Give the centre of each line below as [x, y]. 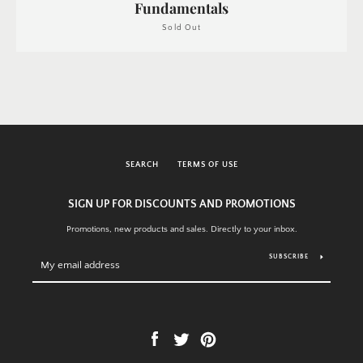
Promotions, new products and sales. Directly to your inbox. [181, 229]
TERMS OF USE [207, 164]
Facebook [181, 339]
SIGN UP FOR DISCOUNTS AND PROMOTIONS [181, 204]
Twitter [203, 339]
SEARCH [142, 164]
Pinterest [233, 339]
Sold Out [181, 28]
